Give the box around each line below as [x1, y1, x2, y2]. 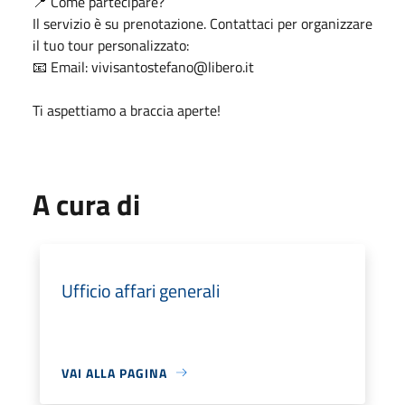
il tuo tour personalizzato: [33, 33, 189, 56]
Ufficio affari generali [61, 276, 220, 305]
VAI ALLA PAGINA [61, 363, 167, 382]
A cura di [33, 182, 140, 226]
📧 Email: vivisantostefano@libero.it [33, 55, 254, 78]
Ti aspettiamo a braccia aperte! [33, 99, 221, 121]
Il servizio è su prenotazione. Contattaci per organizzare [33, 12, 372, 34]
